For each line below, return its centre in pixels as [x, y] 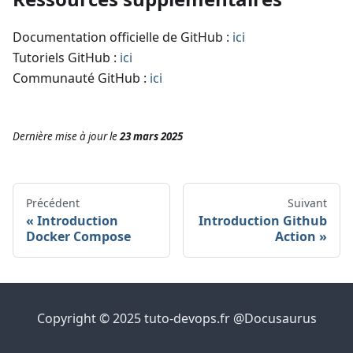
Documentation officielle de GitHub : [123, 37]
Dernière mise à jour [60, 137]
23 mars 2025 [151, 137]
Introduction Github [263, 221]
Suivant [307, 203]
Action [295, 237]
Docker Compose [78, 237]
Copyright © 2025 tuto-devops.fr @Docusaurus [176, 319]
